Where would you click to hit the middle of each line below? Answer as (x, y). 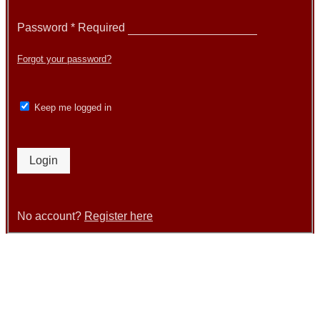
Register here (119, 216)
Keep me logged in (73, 108)
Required (103, 28)
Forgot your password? (64, 59)
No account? (51, 216)
